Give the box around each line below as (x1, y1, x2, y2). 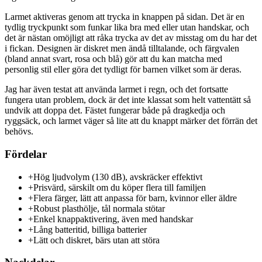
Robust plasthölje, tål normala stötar (33, 203, 165, 213)
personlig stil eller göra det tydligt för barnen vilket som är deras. (5, 64, 242, 75)
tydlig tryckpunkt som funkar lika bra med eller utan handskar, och (5, 22, 249, 33)
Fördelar (5, 147, 47, 160)
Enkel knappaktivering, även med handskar (33, 213, 193, 224)
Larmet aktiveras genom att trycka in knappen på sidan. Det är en (5, 12, 244, 22)
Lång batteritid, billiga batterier (33, 224, 147, 235)
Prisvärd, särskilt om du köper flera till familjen (33, 182, 206, 192)
